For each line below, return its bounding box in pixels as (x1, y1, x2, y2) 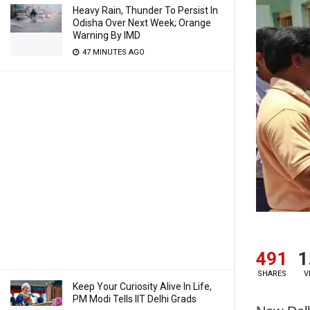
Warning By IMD (73, 30, 140, 41)
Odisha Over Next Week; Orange (73, 17, 211, 28)
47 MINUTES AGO (80, 48, 145, 57)
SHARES (257, 269, 286, 279)
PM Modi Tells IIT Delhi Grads (73, 293, 197, 304)
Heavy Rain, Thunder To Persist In (73, 5, 218, 16)
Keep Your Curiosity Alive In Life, (73, 281, 212, 292)
